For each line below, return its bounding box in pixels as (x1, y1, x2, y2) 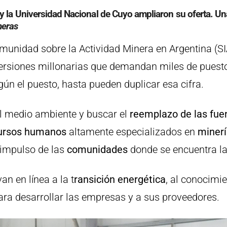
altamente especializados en (66, 125, 195, 138)
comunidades (67, 143, 128, 156)
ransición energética (74, 173, 166, 185)
